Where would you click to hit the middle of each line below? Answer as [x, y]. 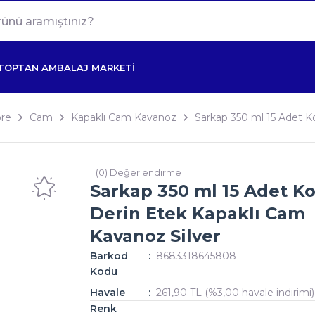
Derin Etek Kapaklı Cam [198, 213]
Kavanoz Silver [155, 236]
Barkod [109, 256]
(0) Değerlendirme [139, 172]
